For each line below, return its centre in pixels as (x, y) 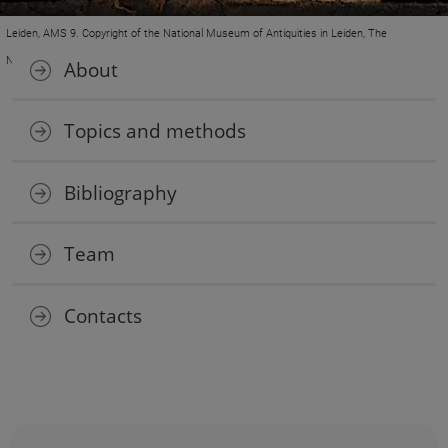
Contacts (100, 315)
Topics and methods (152, 131)
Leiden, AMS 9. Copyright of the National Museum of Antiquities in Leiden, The (196, 33)
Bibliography (117, 192)
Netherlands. (37, 60)
